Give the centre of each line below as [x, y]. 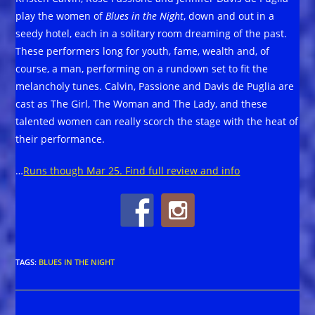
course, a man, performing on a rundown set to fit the [142, 69]
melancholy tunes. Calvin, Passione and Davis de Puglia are [155, 86]
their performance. [60, 139]
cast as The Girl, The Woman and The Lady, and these [142, 104]
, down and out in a [229, 16]
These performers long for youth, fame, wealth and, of [143, 51]
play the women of [61, 16]
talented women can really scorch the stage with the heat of [157, 122]
